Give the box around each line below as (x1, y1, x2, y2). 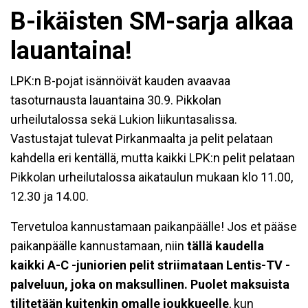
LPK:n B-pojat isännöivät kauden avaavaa (10, 73, 230, 88)
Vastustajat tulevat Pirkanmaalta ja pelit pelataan (10, 131, 273, 146)
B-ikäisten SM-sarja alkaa (10, 6, 294, 36)
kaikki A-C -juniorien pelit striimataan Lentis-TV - (10, 257, 290, 272)
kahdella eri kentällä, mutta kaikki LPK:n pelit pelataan (10, 150, 295, 165)
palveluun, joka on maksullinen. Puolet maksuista (10, 276, 289, 291)
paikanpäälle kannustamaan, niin (10, 238, 187, 253)
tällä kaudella (187, 238, 264, 253)
